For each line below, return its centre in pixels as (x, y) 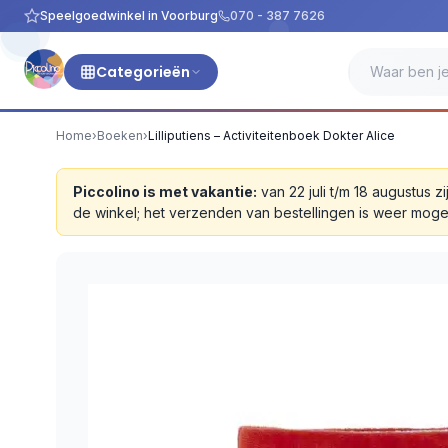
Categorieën (143, 72)
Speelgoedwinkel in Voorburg (129, 15)
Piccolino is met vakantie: (165, 191)
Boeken (120, 135)
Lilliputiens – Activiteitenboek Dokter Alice (271, 135)
